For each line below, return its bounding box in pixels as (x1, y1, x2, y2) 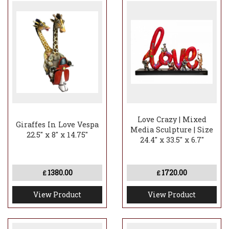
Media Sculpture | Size (130, 125, 213, 135)
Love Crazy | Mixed (137, 114, 207, 125)
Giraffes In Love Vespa (16, 120, 99, 130)
